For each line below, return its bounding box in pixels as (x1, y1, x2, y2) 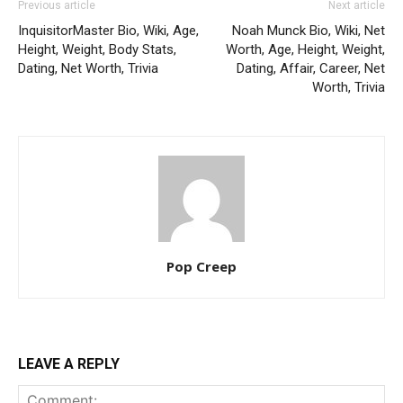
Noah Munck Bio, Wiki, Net (232, 22, 385, 40)
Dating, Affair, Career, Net (237, 60, 385, 77)
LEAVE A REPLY (18, 355, 120, 373)
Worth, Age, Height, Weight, (226, 41, 385, 58)
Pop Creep (166, 257, 237, 276)
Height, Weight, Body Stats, (18, 41, 176, 58)
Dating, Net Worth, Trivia (18, 60, 158, 77)
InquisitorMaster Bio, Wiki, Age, (18, 22, 199, 40)
